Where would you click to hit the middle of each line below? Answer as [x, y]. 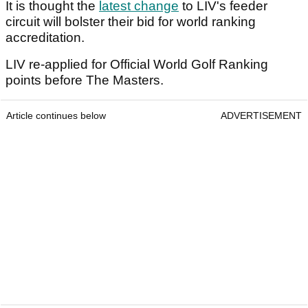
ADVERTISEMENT [261, 116]
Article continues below [56, 116]
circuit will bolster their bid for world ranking [131, 22]
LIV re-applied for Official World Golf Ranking [137, 65]
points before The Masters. [86, 80]
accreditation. [47, 38]
